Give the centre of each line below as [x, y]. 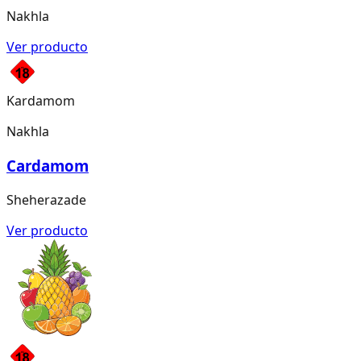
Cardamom [48, 165]
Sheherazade [46, 199]
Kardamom [41, 101]
